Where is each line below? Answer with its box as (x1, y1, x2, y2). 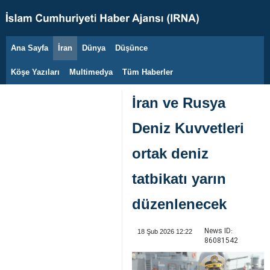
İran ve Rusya (132, 95, 225, 111)
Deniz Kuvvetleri (132, 120, 244, 136)
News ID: (204, 225, 233, 237)
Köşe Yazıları (11, 67, 60, 77)
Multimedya (69, 67, 113, 77)
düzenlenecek (132, 196, 227, 212)
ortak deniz (132, 145, 209, 162)
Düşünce (115, 43, 148, 52)
